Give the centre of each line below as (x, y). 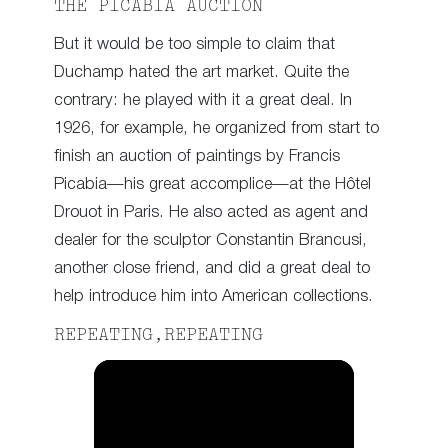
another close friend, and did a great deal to (212, 269)
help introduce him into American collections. (213, 297)
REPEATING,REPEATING (158, 335)
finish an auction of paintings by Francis (197, 157)
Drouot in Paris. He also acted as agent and (211, 213)
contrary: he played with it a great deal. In (203, 101)
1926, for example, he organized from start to (216, 129)
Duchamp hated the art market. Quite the (201, 73)
